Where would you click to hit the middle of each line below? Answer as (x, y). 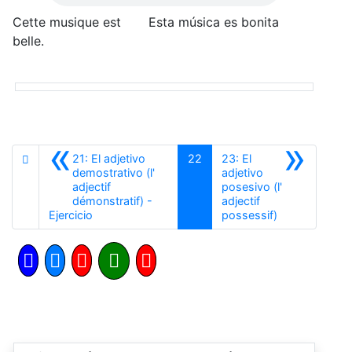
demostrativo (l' (114, 172)
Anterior (113, 214)
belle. (28, 40)
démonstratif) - (112, 200)
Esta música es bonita (214, 22)
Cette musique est (67, 22)
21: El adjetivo (109, 158)
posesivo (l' (251, 186)
